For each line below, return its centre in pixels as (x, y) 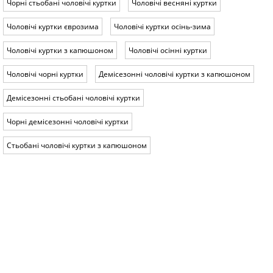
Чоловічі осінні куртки (168, 50)
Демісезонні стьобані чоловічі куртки (73, 97)
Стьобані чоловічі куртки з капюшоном (77, 145)
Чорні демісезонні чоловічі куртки (68, 121)
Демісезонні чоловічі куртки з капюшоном (175, 74)
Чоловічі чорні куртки (45, 74)
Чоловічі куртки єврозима (53, 26)
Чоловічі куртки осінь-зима (162, 26)
